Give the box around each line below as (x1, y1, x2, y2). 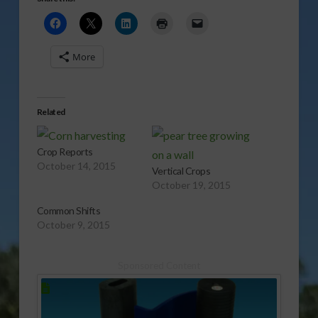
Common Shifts (36, 204, 101, 217)
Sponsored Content (117, 260, 200, 272)
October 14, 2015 (36, 160, 116, 172)
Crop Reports (36, 146, 93, 158)
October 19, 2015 (151, 179, 231, 192)
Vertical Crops (151, 165, 211, 177)
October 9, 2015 (36, 219, 110, 231)
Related (36, 106, 65, 118)
